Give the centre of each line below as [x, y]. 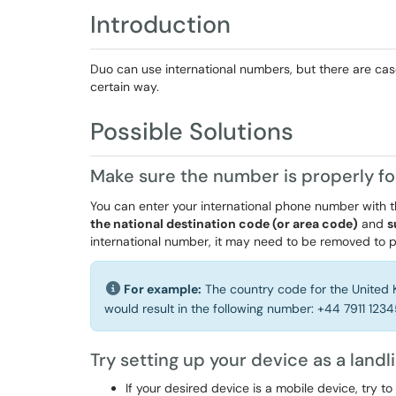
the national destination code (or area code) [224, 224]
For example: [163, 289]
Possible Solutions [192, 131]
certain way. [126, 87]
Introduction [160, 24]
